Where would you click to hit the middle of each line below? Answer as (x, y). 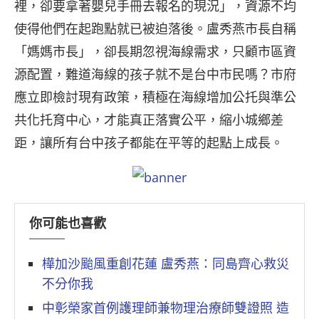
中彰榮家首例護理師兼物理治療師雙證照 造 (166, 308)
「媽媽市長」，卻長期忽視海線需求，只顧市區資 (155, 52)
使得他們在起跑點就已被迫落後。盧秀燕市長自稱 (155, 29)
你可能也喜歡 (68, 224)
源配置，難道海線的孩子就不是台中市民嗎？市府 (155, 74)
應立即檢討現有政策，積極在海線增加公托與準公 (155, 97)
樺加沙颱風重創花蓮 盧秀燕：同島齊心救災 (166, 264)
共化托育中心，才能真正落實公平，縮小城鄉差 (149, 120)
